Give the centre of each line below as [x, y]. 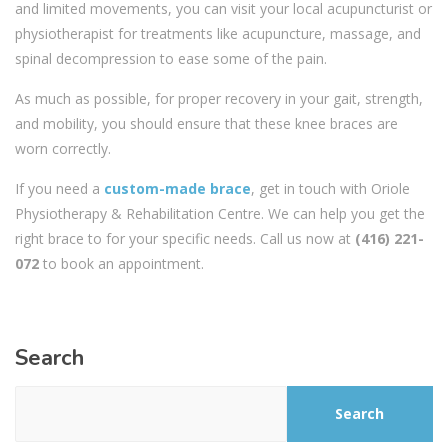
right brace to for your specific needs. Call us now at [185, 238]
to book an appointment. [121, 263]
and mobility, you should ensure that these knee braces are [206, 123]
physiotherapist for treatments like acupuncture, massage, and [218, 33]
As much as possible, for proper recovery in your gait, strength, [219, 98]
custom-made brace [177, 188]
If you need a [59, 188]
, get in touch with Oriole [330, 188]
